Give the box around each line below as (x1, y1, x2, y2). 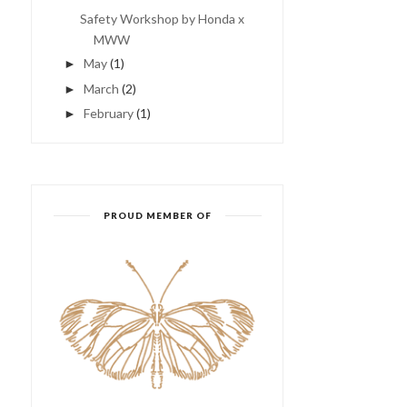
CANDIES (243, 180, 303, 195)
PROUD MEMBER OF (103, 210, 212, 221)
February (83, 105, 134, 121)
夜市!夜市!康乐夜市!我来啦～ (15, 176, 182, 192)
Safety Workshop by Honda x (79, 10, 244, 26)
